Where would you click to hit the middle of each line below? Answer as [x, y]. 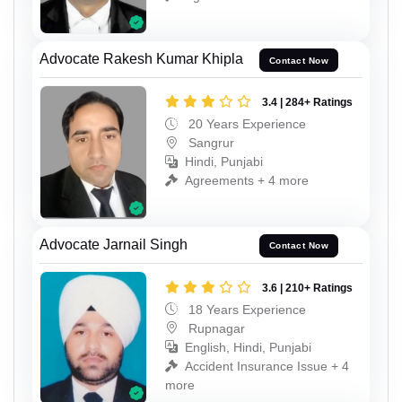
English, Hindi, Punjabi [248, 347]
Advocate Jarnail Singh [114, 244]
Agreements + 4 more [247, 181]
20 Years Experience [245, 124]
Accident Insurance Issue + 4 [267, 366]
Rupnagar [215, 328]
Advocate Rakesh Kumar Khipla [141, 59]
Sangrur [210, 143]
